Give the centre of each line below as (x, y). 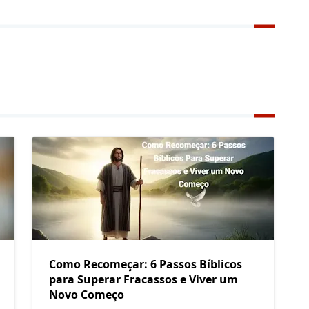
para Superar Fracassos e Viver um (143, 280)
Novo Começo (87, 295)
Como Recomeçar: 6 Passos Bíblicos (146, 265)
